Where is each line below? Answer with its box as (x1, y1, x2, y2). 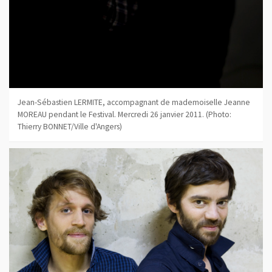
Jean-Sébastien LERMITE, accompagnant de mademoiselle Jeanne (17, 97, 250, 107)
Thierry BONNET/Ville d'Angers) (17, 121, 122, 132)
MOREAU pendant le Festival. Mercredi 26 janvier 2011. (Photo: (17, 109, 231, 120)
